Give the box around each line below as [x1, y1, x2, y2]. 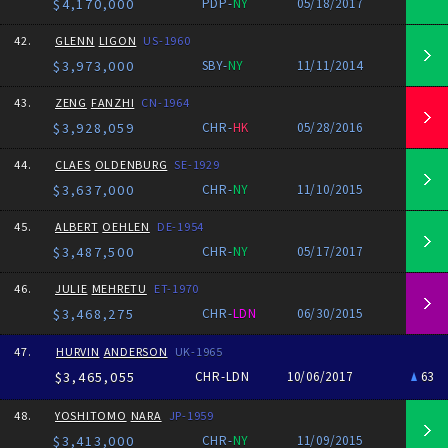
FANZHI [90, 95, 135, 110]
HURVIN [56, 344, 100, 359]
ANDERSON [103, 344, 168, 359]
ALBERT [54, 219, 99, 234]
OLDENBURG [94, 157, 168, 172]
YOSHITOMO [54, 408, 127, 423]
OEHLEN [102, 219, 150, 234]
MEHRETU [91, 281, 147, 296]
